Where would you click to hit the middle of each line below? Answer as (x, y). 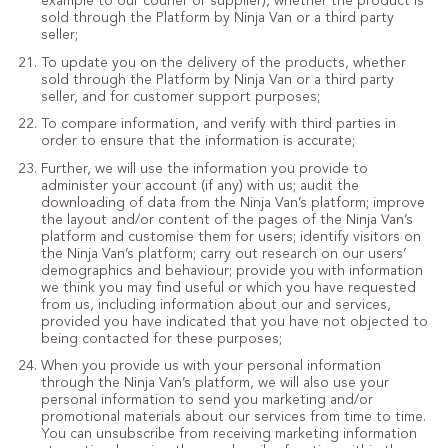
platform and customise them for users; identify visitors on (230, 236)
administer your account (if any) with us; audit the (199, 185)
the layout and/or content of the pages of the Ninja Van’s (226, 219)
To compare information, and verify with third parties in (218, 124)
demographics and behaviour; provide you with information (231, 270)
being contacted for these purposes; (161, 338)
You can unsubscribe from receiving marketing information (228, 434)
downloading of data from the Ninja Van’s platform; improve (232, 202)
